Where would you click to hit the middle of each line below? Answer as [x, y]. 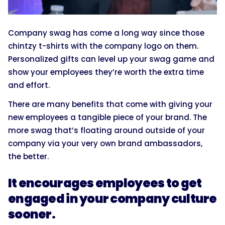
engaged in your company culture [113, 199]
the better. [28, 157]
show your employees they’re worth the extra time [106, 72]
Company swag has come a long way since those [106, 33]
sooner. [32, 214]
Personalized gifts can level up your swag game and [111, 59]
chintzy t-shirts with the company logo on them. [103, 46]
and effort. [29, 85]
